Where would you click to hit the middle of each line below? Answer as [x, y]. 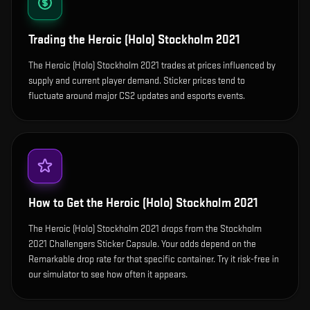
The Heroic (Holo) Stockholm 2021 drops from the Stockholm [145, 229]
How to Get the [67, 203]
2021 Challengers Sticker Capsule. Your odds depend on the [142, 244]
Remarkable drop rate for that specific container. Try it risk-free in [154, 259]
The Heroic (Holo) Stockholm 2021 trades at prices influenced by [152, 65]
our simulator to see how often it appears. [108, 274]
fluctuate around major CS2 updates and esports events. [137, 96]
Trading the [58, 40]
